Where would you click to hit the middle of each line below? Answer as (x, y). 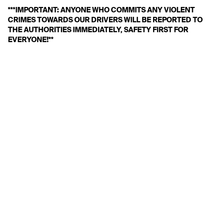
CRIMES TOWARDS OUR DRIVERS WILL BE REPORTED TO (105, 20)
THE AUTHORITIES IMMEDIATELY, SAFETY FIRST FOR (98, 30)
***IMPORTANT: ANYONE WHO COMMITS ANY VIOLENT (101, 10)
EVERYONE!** (31, 40)
